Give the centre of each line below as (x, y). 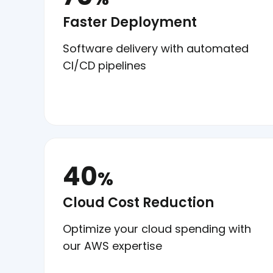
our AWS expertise (112, 246)
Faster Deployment (130, 22)
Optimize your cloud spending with (157, 229)
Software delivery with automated (156, 48)
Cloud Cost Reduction (138, 202)
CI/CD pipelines (105, 65)
